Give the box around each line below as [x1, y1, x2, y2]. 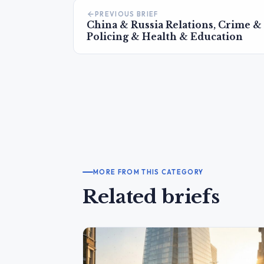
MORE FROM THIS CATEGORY [93, 167, 204, 176]
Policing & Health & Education [87, 31, 243, 42]
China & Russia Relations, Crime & [87, 19, 262, 31]
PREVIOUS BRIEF [95, 9, 159, 18]
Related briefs [82, 184, 220, 209]
